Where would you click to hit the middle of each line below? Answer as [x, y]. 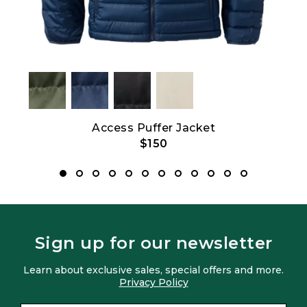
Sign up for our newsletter [153, 243]
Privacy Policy [153, 283]
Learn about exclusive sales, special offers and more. [153, 270]
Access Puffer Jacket [153, 128]
